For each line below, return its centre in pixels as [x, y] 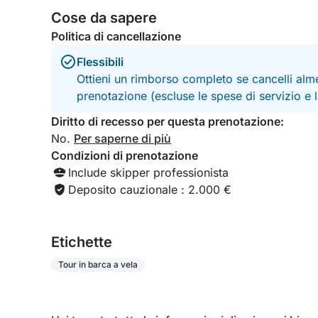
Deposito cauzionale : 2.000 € [150, 190]
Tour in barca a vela [98, 264]
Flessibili [100, 62]
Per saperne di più [122, 138]
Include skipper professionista [148, 172]
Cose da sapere [104, 18]
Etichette [82, 242]
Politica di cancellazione [116, 36]
